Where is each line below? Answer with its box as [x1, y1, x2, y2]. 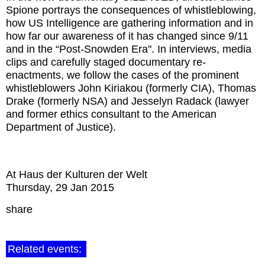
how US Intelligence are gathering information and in [6, 17, 253, 29]
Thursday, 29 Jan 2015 [6, 181, 114, 193]
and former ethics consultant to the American [6, 108, 216, 120]
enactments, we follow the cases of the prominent [6, 69, 239, 81]
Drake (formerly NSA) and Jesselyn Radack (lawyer [6, 95, 249, 107]
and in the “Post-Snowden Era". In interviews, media [6, 43, 251, 55]
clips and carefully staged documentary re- [6, 56, 206, 68]
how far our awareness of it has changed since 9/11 [6, 30, 248, 42]
